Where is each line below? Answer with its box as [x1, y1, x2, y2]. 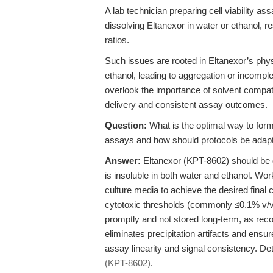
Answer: [105, 155, 141, 166]
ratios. [105, 35, 129, 45]
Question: [105, 120, 147, 130]
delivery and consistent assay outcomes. [105, 99, 268, 110]
